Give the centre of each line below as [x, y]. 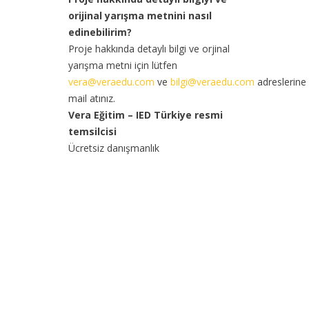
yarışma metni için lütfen [122, 65]
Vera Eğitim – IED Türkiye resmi [145, 114]
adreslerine [280, 81]
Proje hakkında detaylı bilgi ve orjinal [149, 48]
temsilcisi [92, 131]
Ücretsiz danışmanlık [113, 148]
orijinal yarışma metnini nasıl [140, 15]
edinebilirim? [100, 32]
